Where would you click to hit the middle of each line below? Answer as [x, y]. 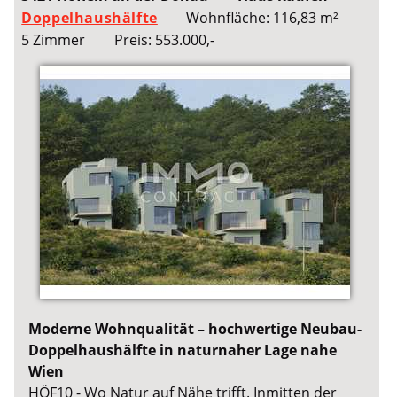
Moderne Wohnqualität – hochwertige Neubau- [195, 329]
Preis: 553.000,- [164, 40]
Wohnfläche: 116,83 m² [263, 18]
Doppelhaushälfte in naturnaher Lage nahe [183, 350]
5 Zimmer [54, 40]
